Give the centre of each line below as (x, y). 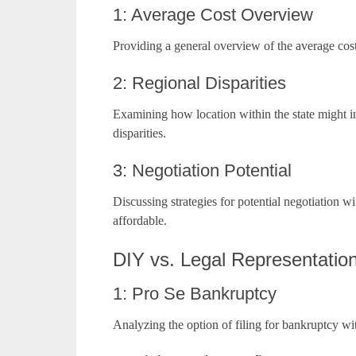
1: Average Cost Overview (213, 15)
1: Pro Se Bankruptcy (195, 294)
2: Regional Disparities (199, 83)
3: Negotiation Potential (202, 171)
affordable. (140, 221)
